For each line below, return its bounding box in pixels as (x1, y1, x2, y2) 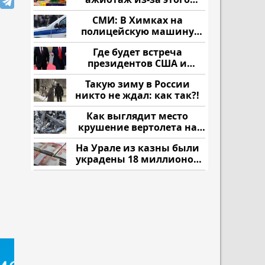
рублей (119, 164, 155, 177)
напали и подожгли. (86, 36, 189, 49)
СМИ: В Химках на (92, 14, 183, 27)
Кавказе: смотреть (91, 132, 184, 145)
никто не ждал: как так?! (75, 89, 199, 102)
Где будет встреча (92, 46, 182, 59)
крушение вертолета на (77, 121, 197, 134)
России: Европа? (97, 68, 177, 81)
